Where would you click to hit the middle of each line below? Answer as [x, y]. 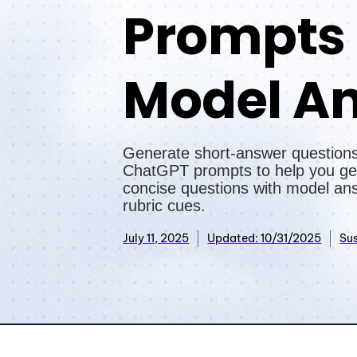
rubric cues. [165, 206]
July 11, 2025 [156, 238]
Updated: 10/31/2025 [265, 238]
